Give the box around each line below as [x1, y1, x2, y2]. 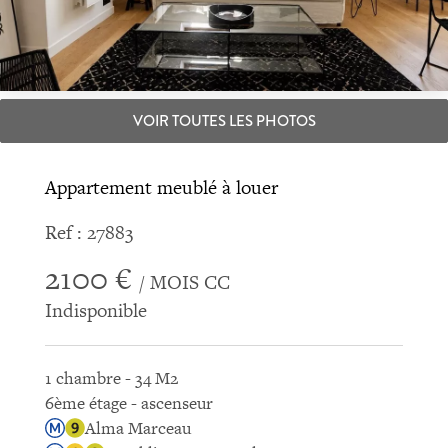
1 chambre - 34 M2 [44, 365, 178, 390]
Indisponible [44, 296, 147, 324]
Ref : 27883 [44, 218, 133, 246]
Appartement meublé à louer [44, 173, 278, 201]
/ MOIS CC [138, 268, 230, 296]
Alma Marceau [84, 415, 191, 440]
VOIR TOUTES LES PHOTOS [132, 109, 316, 132]
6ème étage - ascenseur [44, 390, 213, 415]
